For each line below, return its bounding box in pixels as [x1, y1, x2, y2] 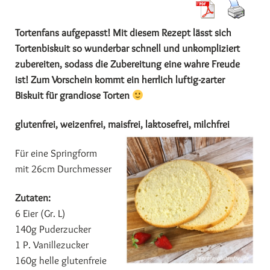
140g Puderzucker [15, 223, 91, 235]
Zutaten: [15, 192, 51, 204]
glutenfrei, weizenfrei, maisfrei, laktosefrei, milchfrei [15, 118, 230, 130]
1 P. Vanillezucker [15, 239, 89, 251]
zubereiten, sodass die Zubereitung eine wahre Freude [15, 58, 240, 70]
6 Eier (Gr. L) [15, 207, 65, 219]
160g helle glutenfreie [15, 254, 107, 266]
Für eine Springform [15, 147, 97, 159]
